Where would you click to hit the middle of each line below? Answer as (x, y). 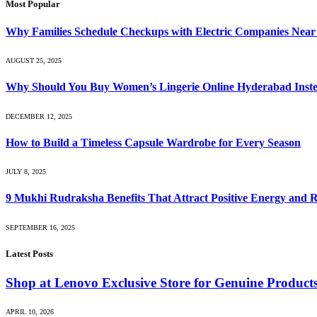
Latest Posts (29, 253)
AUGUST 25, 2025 (34, 61)
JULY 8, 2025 (26, 172)
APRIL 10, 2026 (30, 311)
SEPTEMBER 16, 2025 (40, 227)
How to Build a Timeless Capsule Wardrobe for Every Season (153, 142)
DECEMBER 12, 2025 (39, 116)
